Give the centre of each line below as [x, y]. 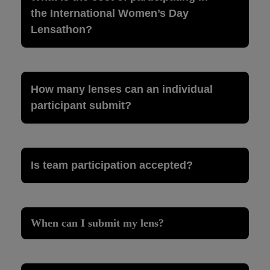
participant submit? [81, 105]
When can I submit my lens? [97, 223]
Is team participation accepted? [112, 165]
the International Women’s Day [110, 13]
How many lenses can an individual [122, 89]
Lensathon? [61, 29]
